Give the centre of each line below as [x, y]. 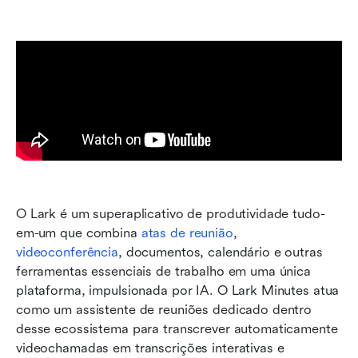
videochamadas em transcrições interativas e [150, 348]
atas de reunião [187, 233]
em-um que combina [79, 233]
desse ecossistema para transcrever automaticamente [177, 328]
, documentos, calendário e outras [220, 252]
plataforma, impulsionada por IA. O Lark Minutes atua [178, 290]
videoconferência [67, 252]
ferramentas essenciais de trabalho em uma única [163, 271]
